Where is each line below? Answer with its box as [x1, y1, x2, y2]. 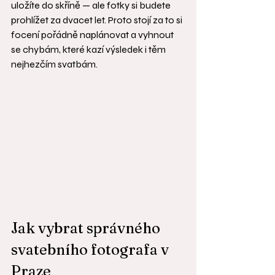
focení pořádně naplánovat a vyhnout [11, 29, 176, 41]
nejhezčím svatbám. [11, 58, 98, 70]
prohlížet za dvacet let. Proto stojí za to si [11, 14, 184, 26]
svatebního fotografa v [11, 241, 172, 259]
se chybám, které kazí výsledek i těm [11, 44, 168, 55]
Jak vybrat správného [11, 219, 163, 238]
